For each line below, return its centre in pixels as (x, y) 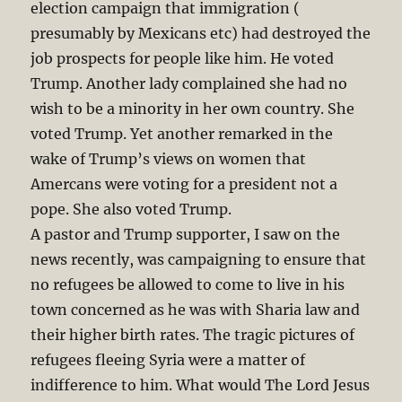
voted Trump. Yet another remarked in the (182, 134)
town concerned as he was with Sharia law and (196, 310)
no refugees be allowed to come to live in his (188, 285)
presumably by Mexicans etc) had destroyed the (201, 34)
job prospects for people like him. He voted (183, 59)
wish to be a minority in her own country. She (193, 109)
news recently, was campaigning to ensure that (199, 260)
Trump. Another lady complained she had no (189, 84)
